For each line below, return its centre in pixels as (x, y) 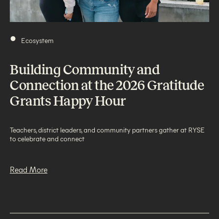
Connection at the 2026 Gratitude (107, 85)
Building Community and (85, 69)
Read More (29, 169)
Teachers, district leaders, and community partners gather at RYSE (107, 130)
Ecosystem (37, 40)
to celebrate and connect (47, 138)
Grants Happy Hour (68, 101)
